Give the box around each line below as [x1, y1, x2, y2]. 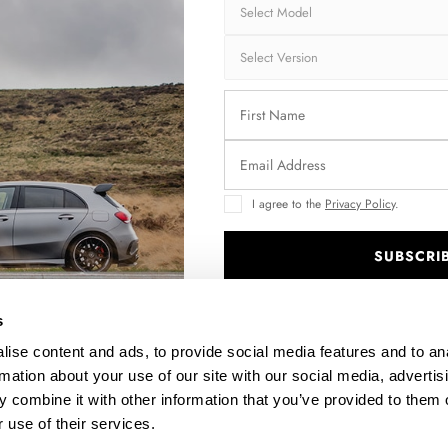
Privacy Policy [325, 194, 395, 213]
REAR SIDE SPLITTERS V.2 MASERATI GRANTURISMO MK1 [47, 96, 400, 117]
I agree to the [252, 194, 325, 213]
